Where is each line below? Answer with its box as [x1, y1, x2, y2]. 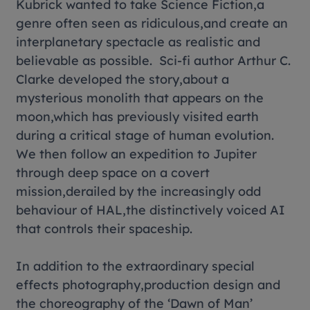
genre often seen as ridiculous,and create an [16, 15, 289, 31]
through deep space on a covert [16, 165, 210, 181]
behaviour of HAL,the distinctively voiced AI [16, 202, 286, 218]
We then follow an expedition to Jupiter [16, 146, 257, 162]
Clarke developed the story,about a [16, 71, 230, 87]
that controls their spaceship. [16, 221, 193, 237]
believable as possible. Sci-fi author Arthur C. [16, 53, 291, 69]
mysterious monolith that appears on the [16, 90, 264, 106]
